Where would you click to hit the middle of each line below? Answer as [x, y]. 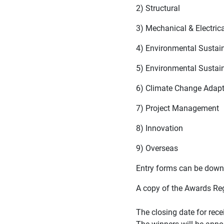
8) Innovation [159, 128]
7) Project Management [177, 108]
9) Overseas [157, 148]
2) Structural [158, 8]
